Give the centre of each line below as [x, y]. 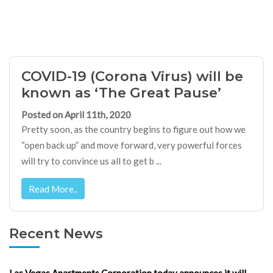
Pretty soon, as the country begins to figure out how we [133, 129]
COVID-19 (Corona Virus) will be [132, 76]
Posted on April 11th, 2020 [76, 115]
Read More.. [53, 189]
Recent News [56, 233]
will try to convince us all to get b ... [91, 161]
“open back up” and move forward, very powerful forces [131, 145]
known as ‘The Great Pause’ [121, 92]
